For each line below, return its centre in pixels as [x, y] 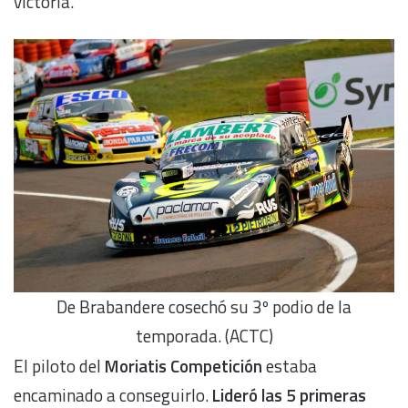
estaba [290, 365]
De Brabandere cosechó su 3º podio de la [204, 307]
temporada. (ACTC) [204, 336]
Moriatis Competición [184, 365]
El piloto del [59, 365]
